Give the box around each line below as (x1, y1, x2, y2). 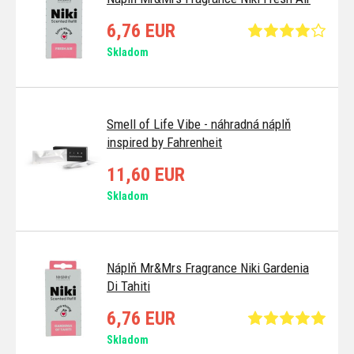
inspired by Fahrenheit (107, 134, 222, 150)
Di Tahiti (107, 277, 150, 294)
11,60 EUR (107, 163, 185, 186)
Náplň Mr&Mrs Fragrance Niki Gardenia (107, 259, 309, 276)
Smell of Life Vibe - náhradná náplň (107, 115, 291, 132)
